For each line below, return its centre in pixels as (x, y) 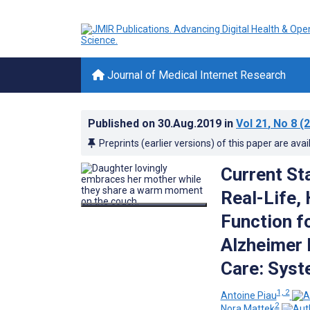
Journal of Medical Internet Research (195, 75)
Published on (123, 124)
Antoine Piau (248, 295)
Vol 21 (252, 124)
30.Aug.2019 (191, 124)
